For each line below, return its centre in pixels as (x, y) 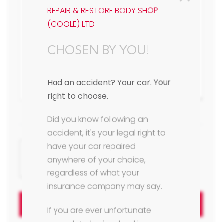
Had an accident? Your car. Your (109, 82)
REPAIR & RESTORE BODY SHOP (102, 10)
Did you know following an (97, 119)
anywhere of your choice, (96, 160)
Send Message (111, 204)
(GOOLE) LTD (71, 24)
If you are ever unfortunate (99, 210)
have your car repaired (91, 146)
